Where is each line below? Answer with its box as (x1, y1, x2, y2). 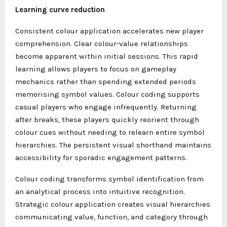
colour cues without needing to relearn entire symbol (15, 127, 205, 137)
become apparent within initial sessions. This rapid (15, 51, 198, 61)
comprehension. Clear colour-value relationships (15, 39, 188, 48)
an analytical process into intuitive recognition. (15, 186, 185, 196)
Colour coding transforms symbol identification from (15, 174, 204, 183)
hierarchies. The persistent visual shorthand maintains (15, 140, 211, 149)
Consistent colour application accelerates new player (15, 26, 204, 35)
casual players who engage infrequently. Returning (15, 102, 197, 111)
